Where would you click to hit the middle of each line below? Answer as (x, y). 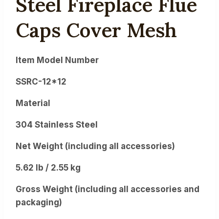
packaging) (39, 202)
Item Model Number (57, 60)
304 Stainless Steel (57, 124)
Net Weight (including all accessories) (95, 146)
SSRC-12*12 (41, 81)
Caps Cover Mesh (96, 30)
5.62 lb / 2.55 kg (48, 167)
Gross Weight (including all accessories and (108, 189)
